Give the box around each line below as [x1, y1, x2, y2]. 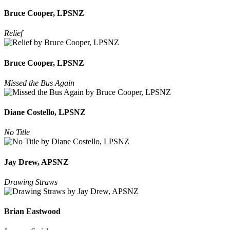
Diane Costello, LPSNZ [4, 108, 86, 117]
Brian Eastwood [4, 207, 61, 216]
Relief [4, 29, 23, 38]
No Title [4, 128, 30, 137]
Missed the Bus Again [4, 78, 74, 87]
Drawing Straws [4, 177, 57, 186]
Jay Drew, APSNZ [4, 157, 69, 166]
